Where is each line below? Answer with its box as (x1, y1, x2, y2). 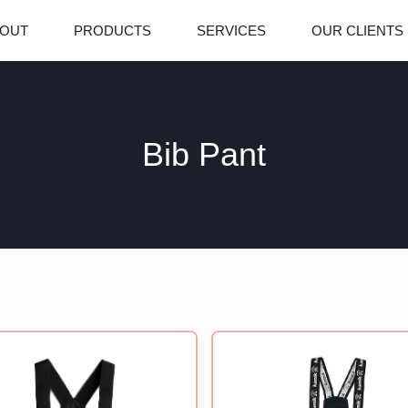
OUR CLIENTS (311, 23, 403, 38)
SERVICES (197, 23, 266, 38)
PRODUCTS (74, 23, 151, 38)
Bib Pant (142, 136, 266, 173)
